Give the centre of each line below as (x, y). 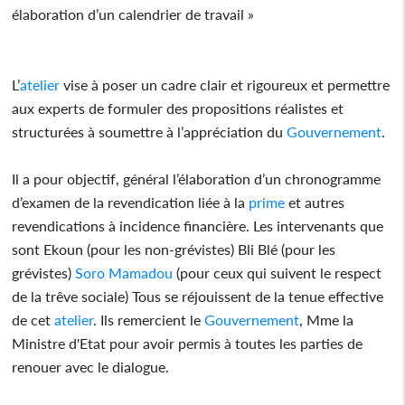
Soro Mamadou (124, 272)
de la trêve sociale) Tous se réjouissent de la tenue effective (198, 296)
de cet (33, 319)
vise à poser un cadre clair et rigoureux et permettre (225, 84)
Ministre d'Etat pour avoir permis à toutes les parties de (188, 343)
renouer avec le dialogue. (91, 366)
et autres (315, 202)
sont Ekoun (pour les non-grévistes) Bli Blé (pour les (174, 249)
